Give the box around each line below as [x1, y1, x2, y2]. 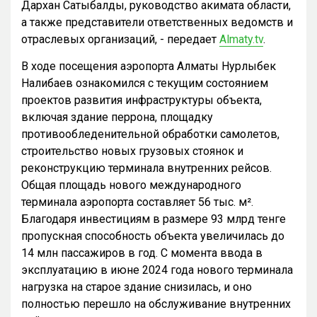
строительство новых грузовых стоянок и [21, 144, 243, 158]
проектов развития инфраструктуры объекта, [21, 93, 262, 107]
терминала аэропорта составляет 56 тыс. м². [21, 195, 253, 209]
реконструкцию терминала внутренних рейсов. [21, 161, 272, 175]
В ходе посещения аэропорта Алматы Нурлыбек [21, 59, 276, 73]
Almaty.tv [219, 32, 263, 46]
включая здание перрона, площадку [21, 110, 213, 124]
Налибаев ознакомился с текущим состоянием [21, 76, 268, 90]
